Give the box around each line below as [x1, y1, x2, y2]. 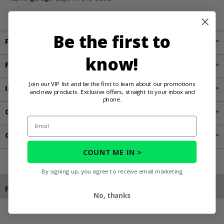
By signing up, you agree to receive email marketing [41, 167, 183, 175]
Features [5, 60, 41, 70]
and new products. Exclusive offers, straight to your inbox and [29, 87, 195, 95]
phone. [102, 95, 121, 103]
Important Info [5, 83, 65, 93]
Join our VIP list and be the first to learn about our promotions [28, 79, 195, 87]
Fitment [5, 36, 37, 46]
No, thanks [93, 190, 130, 200]
